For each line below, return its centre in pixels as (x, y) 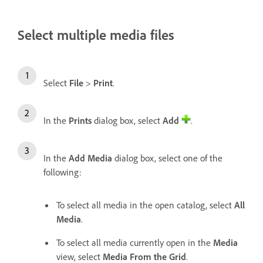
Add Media (90, 158)
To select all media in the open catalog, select (145, 205)
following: (63, 172)
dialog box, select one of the (167, 158)
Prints (80, 120)
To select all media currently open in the (135, 242)
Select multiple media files (96, 35)
